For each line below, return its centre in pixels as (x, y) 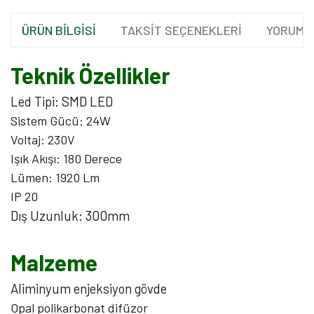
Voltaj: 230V (43, 139)
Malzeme (54, 262)
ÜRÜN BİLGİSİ (59, 30)
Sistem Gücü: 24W (61, 121)
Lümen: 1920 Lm (55, 177)
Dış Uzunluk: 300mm (70, 216)
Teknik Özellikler (90, 75)
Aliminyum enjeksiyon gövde (89, 288)
